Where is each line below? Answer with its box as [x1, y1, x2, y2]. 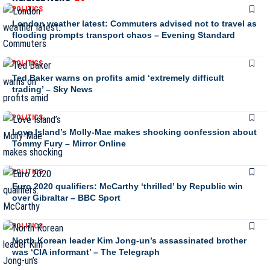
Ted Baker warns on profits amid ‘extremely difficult [12, 72, 224, 83]
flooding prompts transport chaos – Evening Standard [12, 30, 235, 40]
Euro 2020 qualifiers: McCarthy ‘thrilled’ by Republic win [12, 181, 243, 191]
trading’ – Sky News [12, 84, 93, 94]
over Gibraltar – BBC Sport [12, 192, 121, 202]
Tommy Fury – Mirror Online [12, 138, 126, 148]
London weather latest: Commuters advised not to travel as [12, 18, 257, 28]
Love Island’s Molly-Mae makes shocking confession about [12, 127, 257, 137]
